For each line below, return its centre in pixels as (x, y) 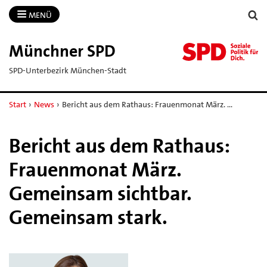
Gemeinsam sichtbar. (100, 193)
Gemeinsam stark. (88, 217)
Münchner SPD (62, 51)
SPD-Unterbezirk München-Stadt (68, 70)
